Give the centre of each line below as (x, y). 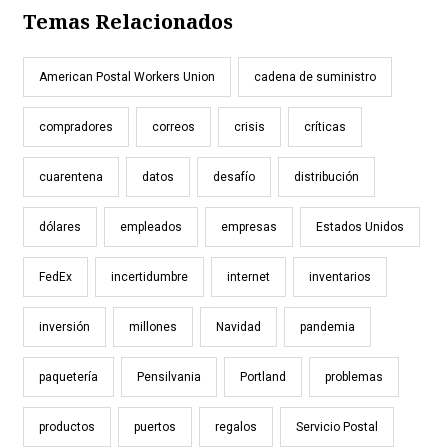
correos (173, 126)
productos (67, 426)
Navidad (238, 326)
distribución (326, 176)
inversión (64, 326)
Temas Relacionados (128, 21)
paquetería (68, 376)
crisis (249, 126)
